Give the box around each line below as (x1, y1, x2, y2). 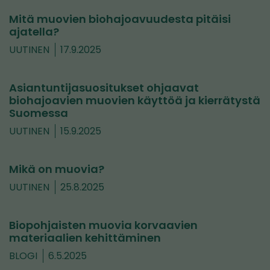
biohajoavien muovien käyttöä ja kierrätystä (9, 93, 260, 108)
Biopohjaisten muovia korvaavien (9, 218, 198, 233)
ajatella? (9, 24, 59, 40)
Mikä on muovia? (9, 162, 104, 177)
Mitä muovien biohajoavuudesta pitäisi (9, 11, 231, 27)
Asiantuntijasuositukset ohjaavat (9, 80, 199, 96)
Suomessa (9, 105, 68, 121)
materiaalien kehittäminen (9, 230, 161, 246)
